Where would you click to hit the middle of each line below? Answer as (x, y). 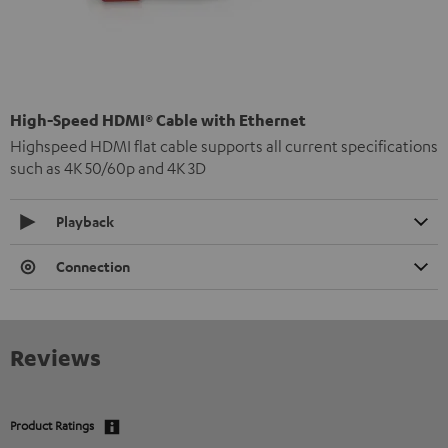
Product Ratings (52, 424)
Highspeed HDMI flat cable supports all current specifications (224, 145)
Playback (85, 221)
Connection (93, 266)
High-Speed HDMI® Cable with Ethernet (158, 119)
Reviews (55, 356)
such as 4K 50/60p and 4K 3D (108, 167)
